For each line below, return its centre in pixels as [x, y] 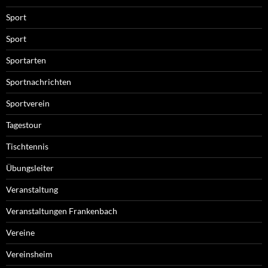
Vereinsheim [29, 254]
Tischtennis [27, 146]
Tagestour [24, 125]
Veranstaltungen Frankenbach [62, 211]
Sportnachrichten [39, 82]
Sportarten [26, 60]
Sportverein [28, 103]
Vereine [20, 232]
